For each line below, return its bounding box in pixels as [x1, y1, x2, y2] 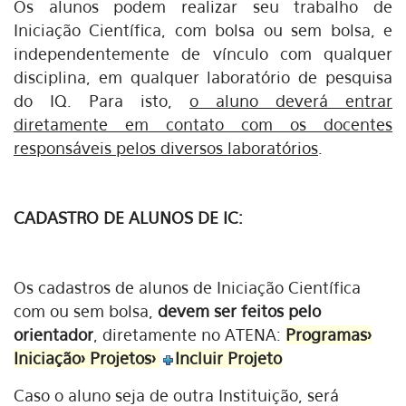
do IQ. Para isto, [14, 92, 189, 111]
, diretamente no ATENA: [93, 325, 285, 344]
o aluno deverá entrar [189, 92, 392, 111]
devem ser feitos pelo [158, 302, 321, 321]
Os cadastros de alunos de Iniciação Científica [14, 278, 361, 297]
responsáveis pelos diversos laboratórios [14, 139, 318, 158]
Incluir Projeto [175, 349, 282, 368]
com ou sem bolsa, [14, 302, 158, 321]
